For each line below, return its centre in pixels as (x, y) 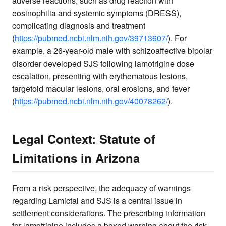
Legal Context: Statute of (84, 139)
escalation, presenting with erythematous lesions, (100, 76)
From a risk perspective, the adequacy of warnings (101, 188)
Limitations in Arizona (76, 158)
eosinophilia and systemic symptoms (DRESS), (97, 13)
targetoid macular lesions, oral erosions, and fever (101, 89)
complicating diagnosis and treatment (79, 26)
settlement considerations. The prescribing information (109, 213)
